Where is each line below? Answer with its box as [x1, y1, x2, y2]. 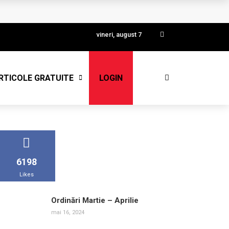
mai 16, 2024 [51, 209, 84, 216]
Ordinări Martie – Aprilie [51, 196, 139, 205]
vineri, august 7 [97, 31, 142, 38]
